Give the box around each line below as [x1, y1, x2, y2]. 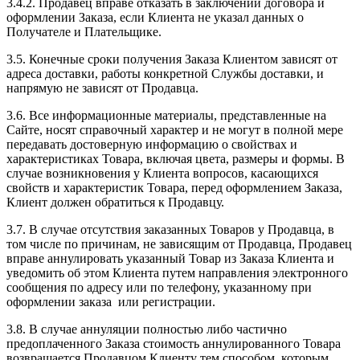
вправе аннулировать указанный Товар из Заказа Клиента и [6, 251, 334, 265]
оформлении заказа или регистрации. [6, 294, 215, 309]
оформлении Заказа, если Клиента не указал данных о [6, 10, 304, 24]
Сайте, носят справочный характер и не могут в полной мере [6, 122, 343, 137]
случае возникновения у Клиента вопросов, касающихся [6, 166, 318, 180]
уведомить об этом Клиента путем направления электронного [6, 265, 348, 280]
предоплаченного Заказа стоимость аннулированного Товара [6, 336, 341, 350]
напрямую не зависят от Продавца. [6, 80, 198, 95]
